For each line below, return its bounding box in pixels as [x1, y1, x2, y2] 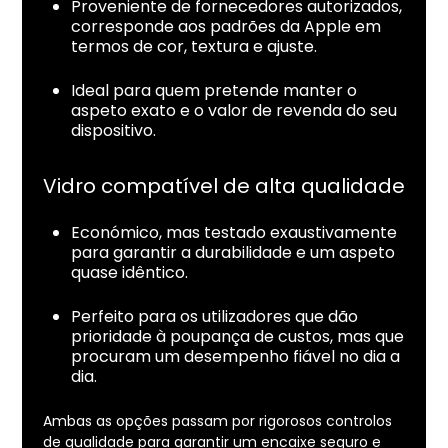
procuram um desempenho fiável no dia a [70, 345, 400, 369]
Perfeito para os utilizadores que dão [70, 305, 358, 329]
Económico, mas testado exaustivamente [70, 221, 397, 245]
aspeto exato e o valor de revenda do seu [70, 99, 397, 123]
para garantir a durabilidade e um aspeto [70, 241, 395, 265]
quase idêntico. [70, 261, 188, 285]
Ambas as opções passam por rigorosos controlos [42, 411, 392, 432]
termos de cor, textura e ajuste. [70, 35, 317, 59]
